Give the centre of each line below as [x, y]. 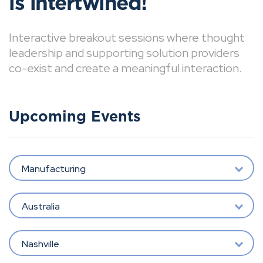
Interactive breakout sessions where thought [127, 38]
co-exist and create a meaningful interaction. [125, 68]
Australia [41, 206]
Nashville [40, 244]
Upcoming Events [75, 117]
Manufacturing [53, 168]
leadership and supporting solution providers [124, 53]
